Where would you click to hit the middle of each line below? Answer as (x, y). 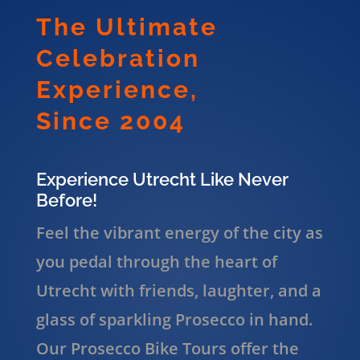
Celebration (118, 58)
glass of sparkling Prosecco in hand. (174, 319)
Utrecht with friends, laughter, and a (178, 290)
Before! (66, 200)
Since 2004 (110, 121)
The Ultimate (127, 27)
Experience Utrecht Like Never (162, 179)
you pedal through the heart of (156, 261)
